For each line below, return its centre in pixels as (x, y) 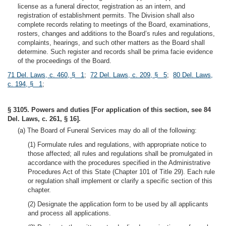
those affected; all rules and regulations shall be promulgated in (120, 154)
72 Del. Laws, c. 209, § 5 (129, 75)
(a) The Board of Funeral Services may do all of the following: (107, 130)
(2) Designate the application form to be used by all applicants (118, 204)
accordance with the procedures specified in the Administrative (119, 163)
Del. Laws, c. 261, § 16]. (44, 119)
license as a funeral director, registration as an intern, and (101, 6)
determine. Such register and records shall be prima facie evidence (115, 52)
